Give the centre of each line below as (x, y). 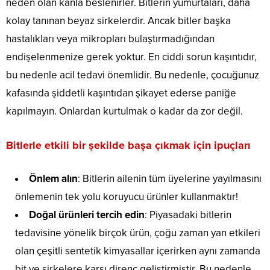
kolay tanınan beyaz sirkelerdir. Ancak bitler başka (118, 21)
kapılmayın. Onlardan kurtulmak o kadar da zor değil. (124, 111)
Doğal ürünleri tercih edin (87, 215)
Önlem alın (53, 179)
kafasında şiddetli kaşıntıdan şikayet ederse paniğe (121, 93)
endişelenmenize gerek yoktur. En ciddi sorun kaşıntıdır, (131, 57)
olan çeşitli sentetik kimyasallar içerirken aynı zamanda (138, 251)
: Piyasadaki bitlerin (188, 215)
